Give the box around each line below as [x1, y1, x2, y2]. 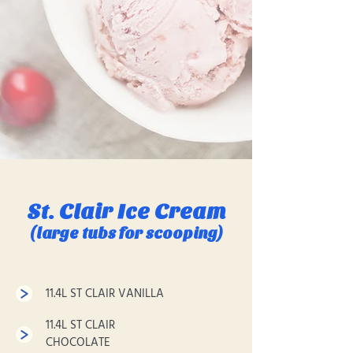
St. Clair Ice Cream [26, 199, 226, 224]
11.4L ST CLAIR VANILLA [46, 284, 164, 303]
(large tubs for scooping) [30, 225, 222, 243]
